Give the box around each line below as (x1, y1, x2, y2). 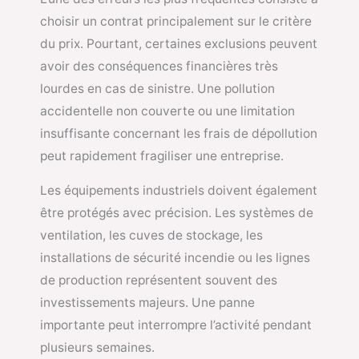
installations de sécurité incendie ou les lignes (40, 250, 310, 266)
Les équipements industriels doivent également (40, 183, 317, 199)
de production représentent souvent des (40, 272, 277, 288)
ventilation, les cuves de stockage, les (40, 228, 263, 244)
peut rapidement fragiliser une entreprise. (40, 147, 284, 163)
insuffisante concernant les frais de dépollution (40, 125, 317, 141)
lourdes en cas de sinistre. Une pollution (40, 80, 275, 96)
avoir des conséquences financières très (40, 58, 278, 74)
